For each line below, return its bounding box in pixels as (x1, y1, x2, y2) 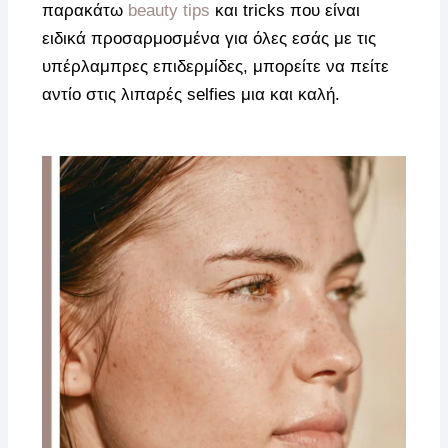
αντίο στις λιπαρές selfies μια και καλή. (42, 84, 341, 104)
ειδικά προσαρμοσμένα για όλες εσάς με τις (42, 28, 377, 48)
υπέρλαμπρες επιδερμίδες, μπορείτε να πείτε (42, 56, 390, 76)
